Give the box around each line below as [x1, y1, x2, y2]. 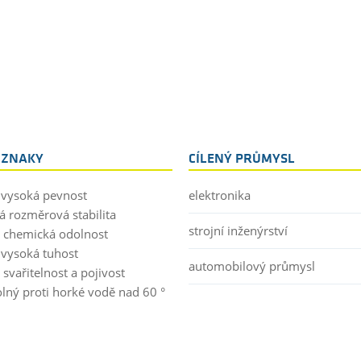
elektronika [189, 186, 251, 203]
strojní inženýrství [189, 222, 288, 239]
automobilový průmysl [189, 257, 315, 274]
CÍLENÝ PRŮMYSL [189, 151, 295, 166]
